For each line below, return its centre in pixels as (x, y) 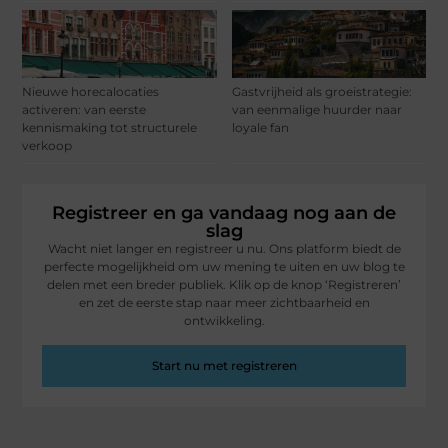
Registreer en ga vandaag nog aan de (224, 213)
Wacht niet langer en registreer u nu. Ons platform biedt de (224, 249)
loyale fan (260, 128)
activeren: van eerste (84, 110)
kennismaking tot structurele (110, 128)
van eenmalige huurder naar (316, 110)
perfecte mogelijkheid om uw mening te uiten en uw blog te (224, 267)
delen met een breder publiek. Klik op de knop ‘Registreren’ (224, 285)
